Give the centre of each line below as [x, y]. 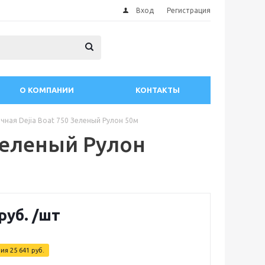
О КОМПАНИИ [47, 90]
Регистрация [189, 10]
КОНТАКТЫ [158, 90]
